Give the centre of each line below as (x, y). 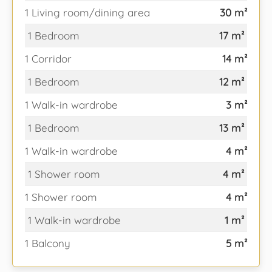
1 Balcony (48, 243)
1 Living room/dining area (87, 12)
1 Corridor (48, 59)
